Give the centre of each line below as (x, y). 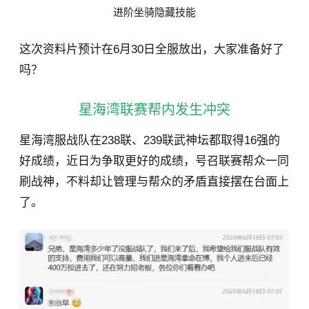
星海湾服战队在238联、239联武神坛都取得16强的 (150, 141)
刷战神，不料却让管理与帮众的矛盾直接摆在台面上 (154, 182)
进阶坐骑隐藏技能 (154, 12)
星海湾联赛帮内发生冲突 (154, 110)
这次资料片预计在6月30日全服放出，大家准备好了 (152, 50)
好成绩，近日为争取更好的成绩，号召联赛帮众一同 (154, 161)
